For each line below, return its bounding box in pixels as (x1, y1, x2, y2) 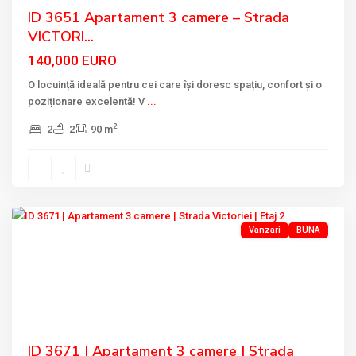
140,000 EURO (28, 52, 117, 68)
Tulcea (28, 185, 60, 197)
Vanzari (249, 225, 281, 235)
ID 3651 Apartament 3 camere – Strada (28, 8, 289, 27)
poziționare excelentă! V (28, 95, 147, 107)
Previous (31, 268, 71, 281)
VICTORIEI (28, 167, 76, 179)
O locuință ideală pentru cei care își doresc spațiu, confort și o (28, 79, 322, 91)
